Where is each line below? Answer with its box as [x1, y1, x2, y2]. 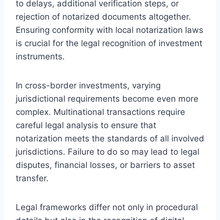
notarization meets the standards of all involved [16, 133, 204, 143]
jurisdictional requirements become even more [16, 93, 198, 104]
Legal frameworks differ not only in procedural [16, 202, 198, 212]
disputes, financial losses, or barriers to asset [16, 160, 195, 170]
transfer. [16, 173, 49, 183]
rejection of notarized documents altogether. [16, 11, 191, 22]
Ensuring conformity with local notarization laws [16, 25, 203, 35]
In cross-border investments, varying [16, 80, 161, 90]
